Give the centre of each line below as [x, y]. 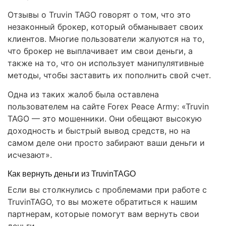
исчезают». [30, 155]
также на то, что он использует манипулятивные [106, 63]
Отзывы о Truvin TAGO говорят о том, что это [99, 15]
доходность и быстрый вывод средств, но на [99, 131]
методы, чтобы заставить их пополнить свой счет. [109, 75]
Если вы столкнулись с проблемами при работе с [107, 190]
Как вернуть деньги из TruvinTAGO [72, 174]
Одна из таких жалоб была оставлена [83, 95]
